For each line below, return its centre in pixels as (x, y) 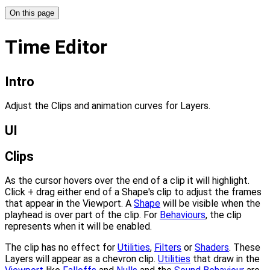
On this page (32, 13)
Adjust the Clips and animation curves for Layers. (108, 106)
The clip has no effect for (61, 248)
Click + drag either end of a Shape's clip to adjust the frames (133, 192)
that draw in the (225, 259)
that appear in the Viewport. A (69, 204)
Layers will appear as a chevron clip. (81, 259)
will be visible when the (210, 204)
